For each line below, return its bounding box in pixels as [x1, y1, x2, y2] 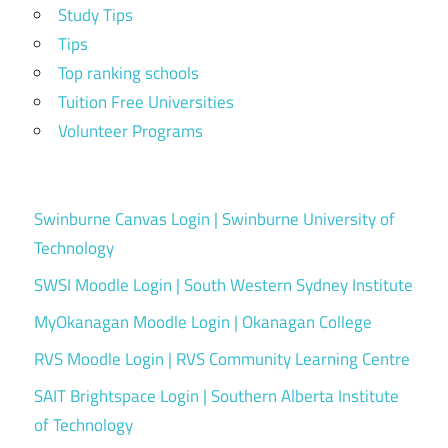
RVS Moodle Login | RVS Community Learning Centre [34, 346, 410, 373]
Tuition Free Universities [58, 88, 234, 115]
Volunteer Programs [58, 117, 203, 144]
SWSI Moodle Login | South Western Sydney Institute [34, 272, 413, 299]
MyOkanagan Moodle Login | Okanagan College [34, 309, 372, 336]
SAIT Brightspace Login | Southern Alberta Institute [34, 383, 399, 410]
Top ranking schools [58, 59, 199, 86]
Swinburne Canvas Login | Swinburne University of [34, 206, 395, 233]
